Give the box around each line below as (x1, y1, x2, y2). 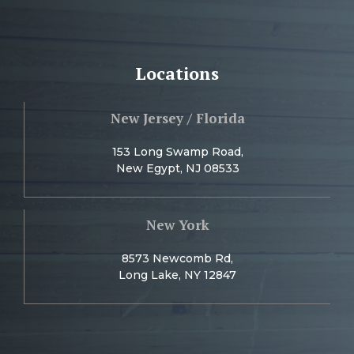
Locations (135, 62, 219, 85)
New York (145, 216, 209, 235)
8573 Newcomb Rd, (122, 251, 233, 266)
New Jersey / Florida (110, 108, 245, 127)
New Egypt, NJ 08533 (115, 160, 239, 175)
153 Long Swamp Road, (111, 144, 243, 159)
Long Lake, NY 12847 (119, 268, 236, 283)
